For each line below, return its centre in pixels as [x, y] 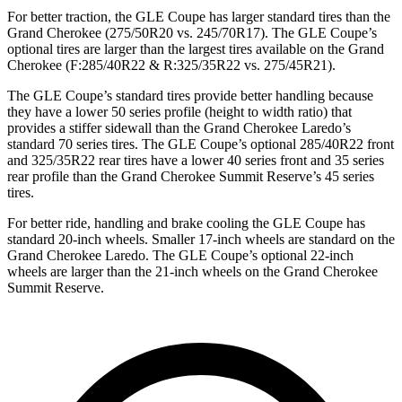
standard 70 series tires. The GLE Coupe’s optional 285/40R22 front [201, 144]
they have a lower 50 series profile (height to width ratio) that [179, 111]
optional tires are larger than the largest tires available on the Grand [196, 48]
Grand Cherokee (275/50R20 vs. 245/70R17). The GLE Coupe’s [192, 32]
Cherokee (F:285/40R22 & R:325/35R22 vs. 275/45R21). [171, 65]
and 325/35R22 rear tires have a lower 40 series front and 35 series [196, 160]
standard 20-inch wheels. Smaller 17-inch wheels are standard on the [201, 239]
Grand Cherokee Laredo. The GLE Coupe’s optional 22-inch [180, 255]
